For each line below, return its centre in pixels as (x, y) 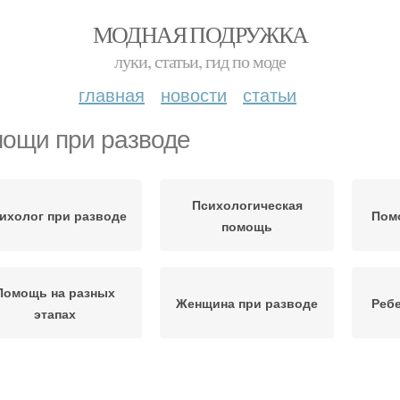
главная (112, 94)
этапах (55, 313)
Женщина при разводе (247, 303)
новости (194, 94)
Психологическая (247, 204)
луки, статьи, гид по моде (200, 61)
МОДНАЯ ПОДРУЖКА (200, 34)
